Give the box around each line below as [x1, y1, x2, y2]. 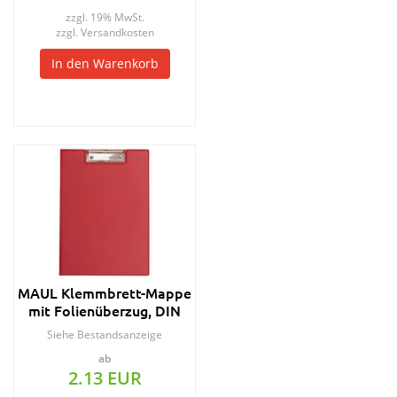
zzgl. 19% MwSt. [65, 10, 144, 25]
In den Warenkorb [51, 55, 159, 72]
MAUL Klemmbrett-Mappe [18, 283, 191, 302]
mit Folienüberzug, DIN [28, 300, 181, 320]
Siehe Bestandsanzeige [47, 327, 162, 342]
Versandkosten [80, 25, 154, 40]
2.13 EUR [67, 366, 142, 390]
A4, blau [77, 318, 132, 338]
